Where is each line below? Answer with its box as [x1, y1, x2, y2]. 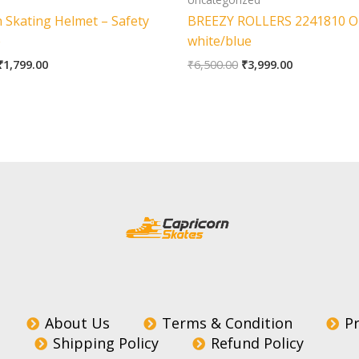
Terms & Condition [162, 313, 293, 333]
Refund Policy [210, 333, 304, 353]
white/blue [188, 32, 252, 50]
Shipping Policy [52, 333, 159, 353]
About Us [45, 313, 111, 333]
